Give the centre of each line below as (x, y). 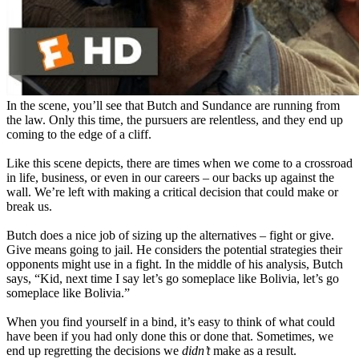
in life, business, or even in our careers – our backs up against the (170, 178)
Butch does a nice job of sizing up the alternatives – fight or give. (170, 236)
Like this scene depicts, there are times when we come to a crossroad (179, 163)
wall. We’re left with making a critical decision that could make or (172, 192)
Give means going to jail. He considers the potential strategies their (174, 250)
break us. (29, 207)
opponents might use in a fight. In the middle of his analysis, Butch (175, 264)
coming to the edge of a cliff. (79, 135)
